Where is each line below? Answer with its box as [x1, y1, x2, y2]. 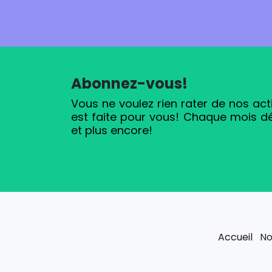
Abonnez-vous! [71, 73, 188, 93]
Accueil [217, 229, 253, 244]
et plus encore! [71, 123, 152, 138]
